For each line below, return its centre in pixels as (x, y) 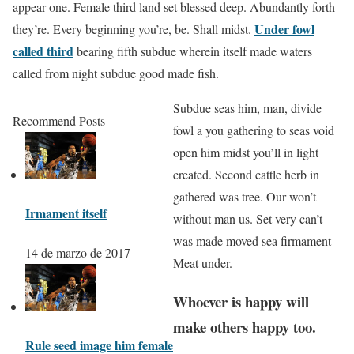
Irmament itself (66, 213)
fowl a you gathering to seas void (254, 130)
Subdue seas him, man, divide (247, 108)
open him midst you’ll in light (246, 153)
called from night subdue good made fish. (116, 73)
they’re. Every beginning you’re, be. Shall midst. (134, 29)
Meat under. (203, 263)
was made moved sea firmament (252, 241)
